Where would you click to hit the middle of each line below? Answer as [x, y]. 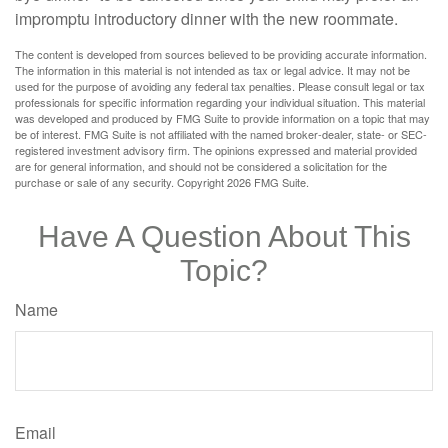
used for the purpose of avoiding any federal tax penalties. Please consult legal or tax [220, 86]
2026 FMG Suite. [268, 182]
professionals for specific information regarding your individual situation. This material [220, 102]
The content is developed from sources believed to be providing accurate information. [221, 54]
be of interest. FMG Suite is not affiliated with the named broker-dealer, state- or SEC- [221, 134]
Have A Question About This [224, 236]
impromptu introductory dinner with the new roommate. [206, 18]
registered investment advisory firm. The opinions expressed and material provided [216, 150]
